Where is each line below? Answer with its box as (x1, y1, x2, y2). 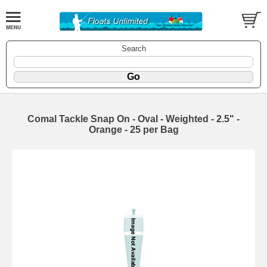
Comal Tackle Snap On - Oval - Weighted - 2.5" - (27, 113, 240, 124)
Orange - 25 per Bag (88, 124, 179, 135)
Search (121, 44, 146, 53)
